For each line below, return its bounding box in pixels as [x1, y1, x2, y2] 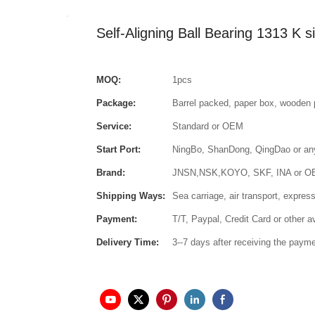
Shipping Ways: [96, 190, 165, 201]
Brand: [96, 167, 125, 178]
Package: [96, 97, 136, 108]
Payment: [96, 213, 137, 224]
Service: [96, 120, 131, 131]
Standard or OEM [172, 120, 243, 131]
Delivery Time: [96, 236, 159, 247]
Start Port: [96, 143, 141, 155]
